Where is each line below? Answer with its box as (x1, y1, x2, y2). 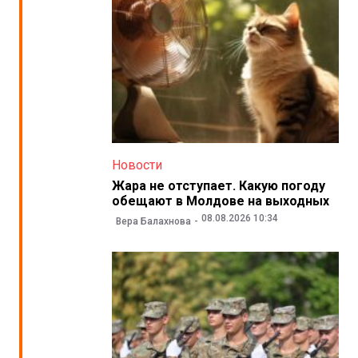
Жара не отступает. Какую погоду (112, 177, 326, 193)
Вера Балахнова (116, 216, 192, 228)
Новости (112, 157, 163, 173)
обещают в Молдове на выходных (112, 193, 330, 209)
